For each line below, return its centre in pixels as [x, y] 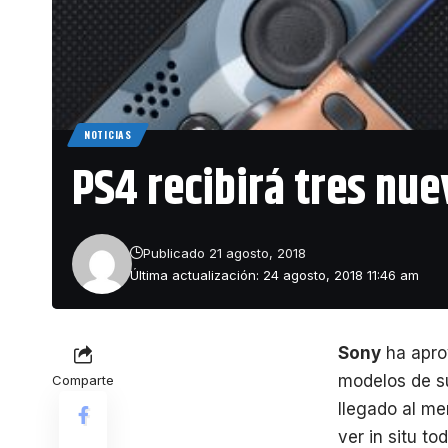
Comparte [83, 379]
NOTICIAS [108, 134]
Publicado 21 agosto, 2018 [225, 252]
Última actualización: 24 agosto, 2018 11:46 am [275, 274]
